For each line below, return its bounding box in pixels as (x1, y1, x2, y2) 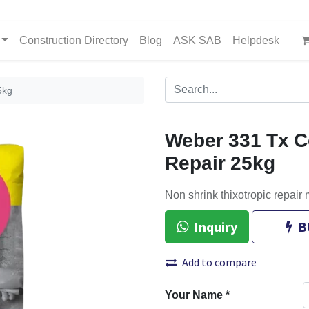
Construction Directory (19, 37, 128, 45)
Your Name (165, 291, 223, 299)
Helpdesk (232, 37, 279, 45)
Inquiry (194, 218, 237, 235)
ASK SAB (173, 37, 221, 45)
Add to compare (182, 255, 257, 269)
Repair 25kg (165, 157, 275, 172)
